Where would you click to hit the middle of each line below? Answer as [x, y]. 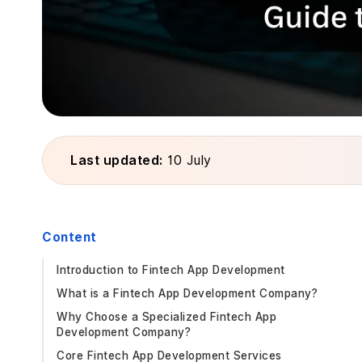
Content [69, 237]
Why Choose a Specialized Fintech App [166, 317]
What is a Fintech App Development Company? [187, 293]
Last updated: [117, 160]
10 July [187, 160]
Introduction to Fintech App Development [171, 270]
